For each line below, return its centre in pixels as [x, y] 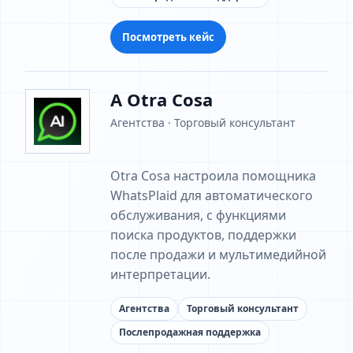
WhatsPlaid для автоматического [212, 195]
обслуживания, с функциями [198, 215]
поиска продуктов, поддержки [203, 235]
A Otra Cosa [162, 99]
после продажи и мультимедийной [218, 255]
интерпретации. [160, 274]
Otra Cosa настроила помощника [213, 176]
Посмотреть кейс [168, 37]
